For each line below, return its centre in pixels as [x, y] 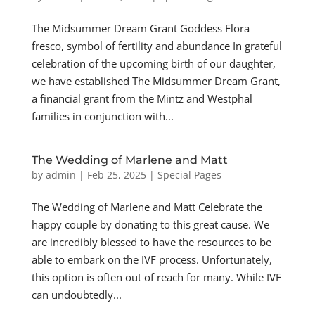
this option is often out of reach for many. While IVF [156, 277]
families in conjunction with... [102, 116]
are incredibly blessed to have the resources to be [151, 242]
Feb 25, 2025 [116, 175]
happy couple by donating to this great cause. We [150, 224]
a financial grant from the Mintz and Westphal [142, 98]
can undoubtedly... [76, 295]
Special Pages [189, 175]
